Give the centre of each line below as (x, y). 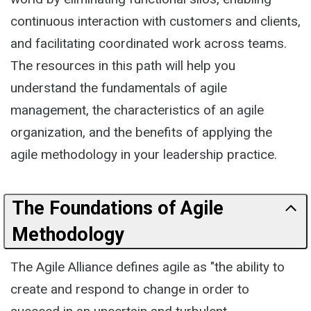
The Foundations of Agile (118, 208)
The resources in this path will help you (123, 65)
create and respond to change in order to (130, 289)
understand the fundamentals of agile (119, 87)
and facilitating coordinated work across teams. (149, 43)
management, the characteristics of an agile (137, 110)
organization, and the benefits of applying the (141, 132)
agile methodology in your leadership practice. (144, 154)
